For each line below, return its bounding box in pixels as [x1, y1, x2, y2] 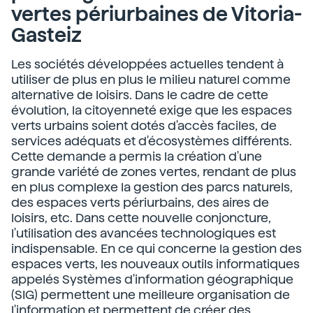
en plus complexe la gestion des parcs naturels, [11, 180, 293, 194]
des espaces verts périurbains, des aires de [11, 195, 269, 210]
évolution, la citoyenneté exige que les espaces [11, 103, 292, 117]
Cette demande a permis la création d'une [11, 149, 262, 163]
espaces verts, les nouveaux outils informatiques [11, 256, 300, 271]
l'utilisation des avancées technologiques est [11, 226, 276, 240]
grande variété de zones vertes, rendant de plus [11, 164, 296, 179]
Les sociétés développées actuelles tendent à [11, 57, 284, 71]
